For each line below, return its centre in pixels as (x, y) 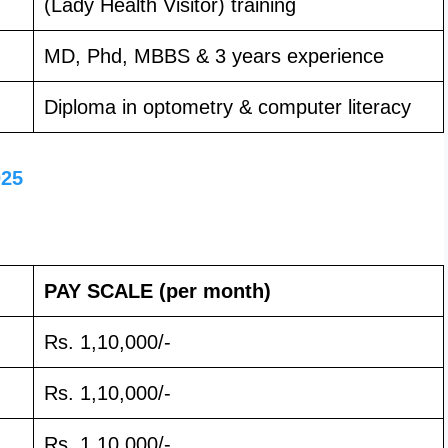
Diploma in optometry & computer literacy (227, 106)
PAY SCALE (98, 290)
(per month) (215, 290)
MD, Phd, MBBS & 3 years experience (214, 55)
